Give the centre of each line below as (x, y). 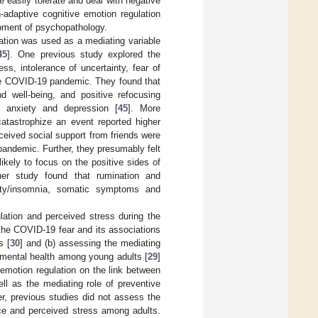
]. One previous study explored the (84, 55)
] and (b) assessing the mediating (91, 243)
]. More (144, 109)
